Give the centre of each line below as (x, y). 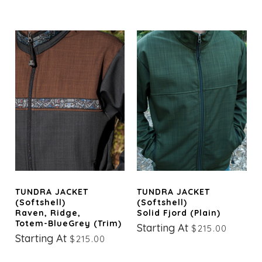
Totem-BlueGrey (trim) (69, 224)
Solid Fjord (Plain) (179, 213)
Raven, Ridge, (48, 213)
